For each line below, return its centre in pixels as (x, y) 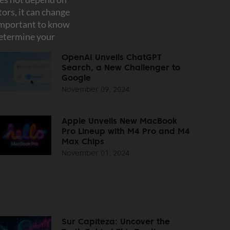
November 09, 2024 (95, 89)
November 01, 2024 (95, 153)
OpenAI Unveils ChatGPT (112, 57)
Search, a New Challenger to (121, 67)
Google (76, 77)
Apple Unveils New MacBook (119, 120)
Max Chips (83, 141)
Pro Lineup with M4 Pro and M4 (126, 131)
